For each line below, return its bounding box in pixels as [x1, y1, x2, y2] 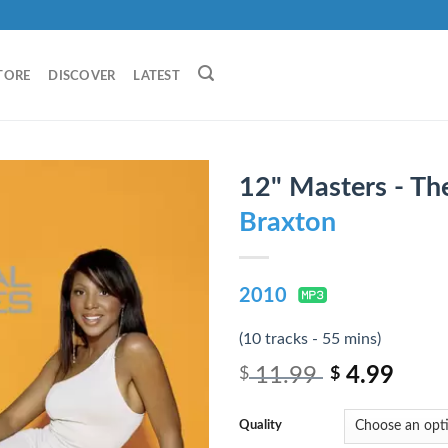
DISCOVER [48, 70, 116, 82]
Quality [239, 419, 282, 433]
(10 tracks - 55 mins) [239, 331, 381, 347]
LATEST [133, 70, 180, 82]
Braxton [239, 209, 336, 236]
